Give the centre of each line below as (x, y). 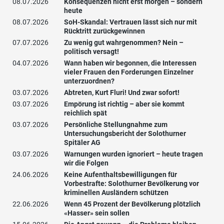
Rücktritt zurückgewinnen (104, 31)
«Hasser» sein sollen (97, 213)
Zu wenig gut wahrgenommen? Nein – (124, 43)
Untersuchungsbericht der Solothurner (125, 134)
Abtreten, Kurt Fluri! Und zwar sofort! (122, 93)
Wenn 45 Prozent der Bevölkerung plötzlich (132, 204)
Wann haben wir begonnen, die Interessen (130, 63)
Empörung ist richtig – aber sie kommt (124, 104)
